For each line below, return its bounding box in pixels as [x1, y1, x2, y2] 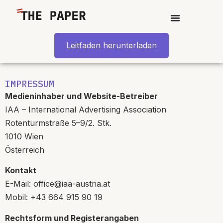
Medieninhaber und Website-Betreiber [5, 91, 158, 101]
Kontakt [5, 165, 36, 176]
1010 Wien [5, 131, 43, 141]
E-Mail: [5, 179, 33, 189]
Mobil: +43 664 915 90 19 [5, 192, 103, 203]
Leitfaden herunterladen [66, 40, 157, 50]
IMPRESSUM [5, 78, 54, 90]
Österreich [5, 145, 44, 155]
